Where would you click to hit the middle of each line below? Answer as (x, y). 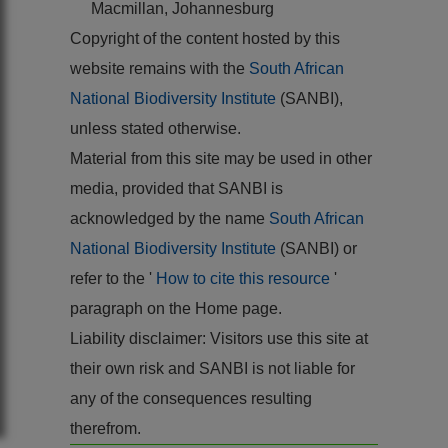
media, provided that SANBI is (176, 188)
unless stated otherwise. (155, 128)
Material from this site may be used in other (221, 158)
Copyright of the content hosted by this (205, 38)
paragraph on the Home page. (176, 308)
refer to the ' (113, 278)
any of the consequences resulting (191, 398)
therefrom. (105, 428)
